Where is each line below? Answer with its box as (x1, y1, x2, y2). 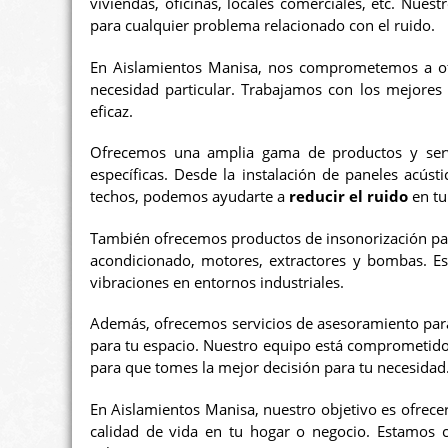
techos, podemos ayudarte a (90, 187, 289, 206)
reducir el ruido (289, 187, 408, 206)
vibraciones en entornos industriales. (90, 272, 344, 292)
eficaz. (90, 101, 133, 121)
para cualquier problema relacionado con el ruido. (90, 16, 435, 35)
